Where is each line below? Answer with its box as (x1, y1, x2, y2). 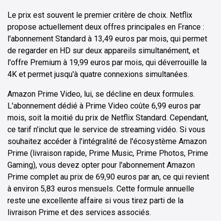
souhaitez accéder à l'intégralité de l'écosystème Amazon (7, 136, 207, 146)
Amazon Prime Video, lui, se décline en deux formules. (7, 89, 195, 99)
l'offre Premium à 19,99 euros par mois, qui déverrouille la (7, 57, 207, 67)
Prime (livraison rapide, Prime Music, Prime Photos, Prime (7, 148, 208, 158)
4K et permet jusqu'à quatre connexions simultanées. (7, 69, 189, 79)
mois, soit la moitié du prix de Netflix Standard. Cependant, (7, 112, 208, 122)
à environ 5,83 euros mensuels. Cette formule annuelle (7, 184, 194, 193)
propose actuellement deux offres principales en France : (7, 22, 204, 32)
